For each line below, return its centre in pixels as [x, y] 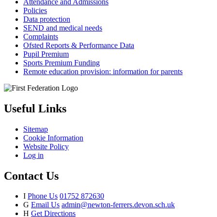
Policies [35, 10]
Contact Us [31, 176]
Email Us [45, 205]
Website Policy [46, 146]
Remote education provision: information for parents [103, 71]
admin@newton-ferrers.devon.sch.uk [118, 205]
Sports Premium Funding [62, 62]
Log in [33, 155]
